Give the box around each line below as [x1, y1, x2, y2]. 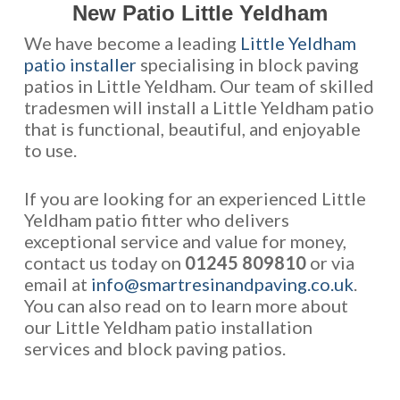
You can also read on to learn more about [23, 295, 348, 316]
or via [305, 252, 354, 273]
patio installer [23, 54, 137, 75]
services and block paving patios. [23, 337, 286, 359]
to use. [23, 139, 77, 161]
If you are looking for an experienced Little [23, 187, 366, 209]
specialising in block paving [136, 54, 359, 75]
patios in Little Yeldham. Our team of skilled [23, 75, 374, 96]
